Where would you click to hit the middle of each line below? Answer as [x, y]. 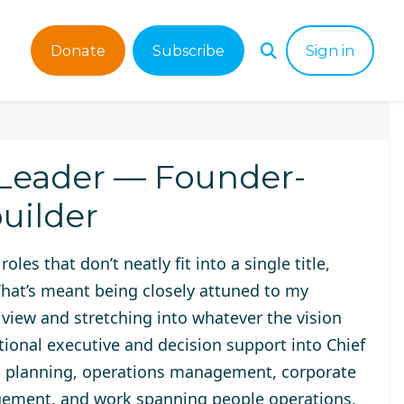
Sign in [330, 50]
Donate [78, 50]
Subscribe [188, 50]
